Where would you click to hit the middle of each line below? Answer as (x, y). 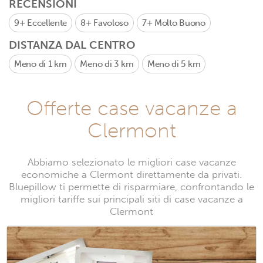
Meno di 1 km (41, 64)
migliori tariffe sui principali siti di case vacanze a (131, 199)
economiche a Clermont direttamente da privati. (131, 175)
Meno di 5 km (174, 64)
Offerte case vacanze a (131, 108)
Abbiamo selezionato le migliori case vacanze (131, 162)
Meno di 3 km (107, 64)
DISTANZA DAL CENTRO (72, 45)
